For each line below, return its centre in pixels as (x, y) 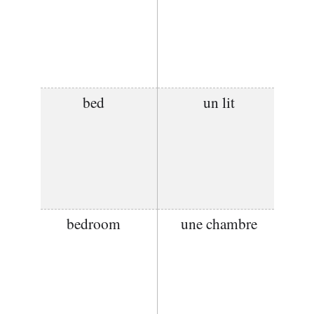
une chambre (219, 223)
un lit (219, 102)
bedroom (93, 223)
